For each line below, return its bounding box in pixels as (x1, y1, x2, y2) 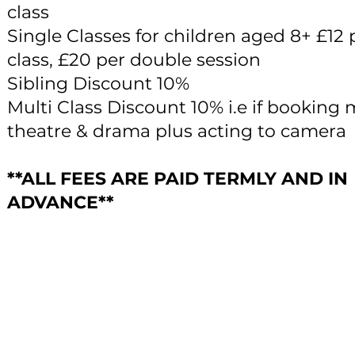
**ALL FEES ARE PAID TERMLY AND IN (7, 168, 348, 189)
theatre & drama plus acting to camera (7, 120, 351, 142)
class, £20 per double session (7, 49, 265, 71)
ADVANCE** (7, 192, 114, 213)
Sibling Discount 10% (7, 73, 189, 94)
